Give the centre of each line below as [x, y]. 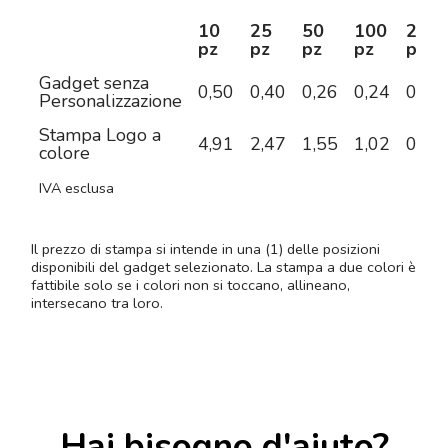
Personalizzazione [110, 101]
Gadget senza [94, 83]
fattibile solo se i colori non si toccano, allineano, [190, 285]
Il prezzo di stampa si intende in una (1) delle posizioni [205, 249]
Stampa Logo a [100, 135]
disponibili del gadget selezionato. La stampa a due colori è [223, 267]
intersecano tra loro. [97, 303]
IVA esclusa [76, 188]
